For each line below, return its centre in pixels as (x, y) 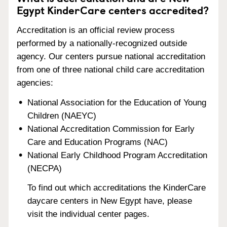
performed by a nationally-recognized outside (102, 43)
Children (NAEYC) (62, 116)
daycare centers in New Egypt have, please (110, 201)
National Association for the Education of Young (117, 102)
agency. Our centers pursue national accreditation (111, 56)
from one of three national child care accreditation (110, 69)
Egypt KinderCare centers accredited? (113, 10)
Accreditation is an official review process (96, 30)
